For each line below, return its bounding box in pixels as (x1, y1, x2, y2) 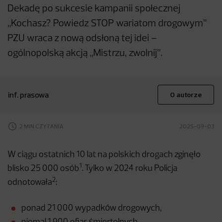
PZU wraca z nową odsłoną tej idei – (7, 34, 157, 44)
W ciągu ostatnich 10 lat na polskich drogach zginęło (7, 151, 201, 160)
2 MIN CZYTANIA (19, 122, 63, 130)
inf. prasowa (8, 90, 49, 100)
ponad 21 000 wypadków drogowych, (21, 204, 162, 213)
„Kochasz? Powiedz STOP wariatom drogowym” (7, 19, 207, 29)
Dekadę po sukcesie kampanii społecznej (7, 4, 180, 14)
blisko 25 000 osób (7, 165, 79, 173)
